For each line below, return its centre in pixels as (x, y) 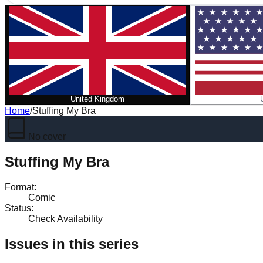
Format (19, 187)
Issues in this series (72, 244)
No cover (47, 136)
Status (18, 208)
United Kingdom (97, 99)
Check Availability (65, 218)
